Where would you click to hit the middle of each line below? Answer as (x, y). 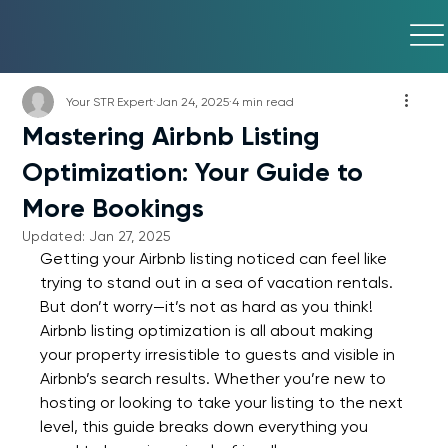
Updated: (56, 235)
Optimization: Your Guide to (193, 171)
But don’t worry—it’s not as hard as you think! (209, 306)
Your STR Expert (110, 101)
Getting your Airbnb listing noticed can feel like (216, 258)
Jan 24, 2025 (193, 101)
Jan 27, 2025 (130, 235)
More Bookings (113, 207)
